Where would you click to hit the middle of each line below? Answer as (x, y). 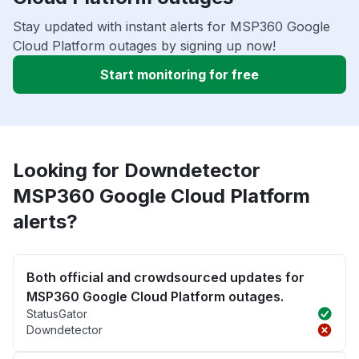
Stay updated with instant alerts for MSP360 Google (171, 27)
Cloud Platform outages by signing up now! (144, 46)
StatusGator (57, 314)
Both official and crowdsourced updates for (165, 278)
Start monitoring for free (179, 75)
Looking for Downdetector (137, 171)
